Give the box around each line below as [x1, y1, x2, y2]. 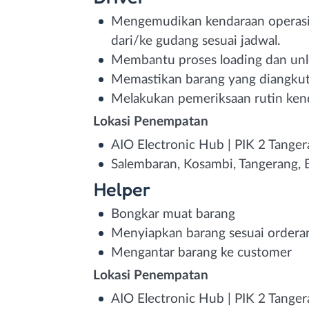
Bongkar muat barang [111, 207, 235, 221]
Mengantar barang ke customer [111, 246, 292, 259]
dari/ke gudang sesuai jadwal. [111, 34, 280, 48]
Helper [93, 177, 150, 200]
